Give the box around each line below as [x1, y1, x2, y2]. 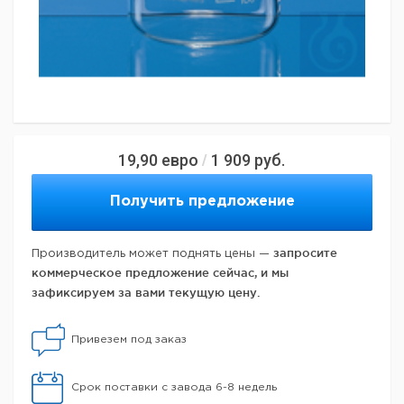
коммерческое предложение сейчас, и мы [32, 266, 289, 279]
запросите [273, 246, 337, 259]
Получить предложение [109, 195, 295, 208]
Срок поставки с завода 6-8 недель [71, 382, 277, 392]
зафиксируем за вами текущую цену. [32, 286, 260, 298]
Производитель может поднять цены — [32, 249, 273, 259]
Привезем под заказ [71, 335, 187, 344]
